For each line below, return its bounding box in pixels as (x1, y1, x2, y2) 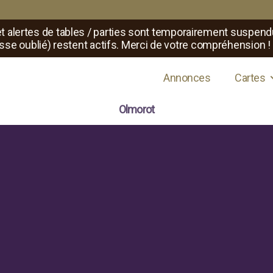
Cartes (235, 71, 266, 84)
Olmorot (118, 103, 155, 116)
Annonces (163, 71, 211, 84)
